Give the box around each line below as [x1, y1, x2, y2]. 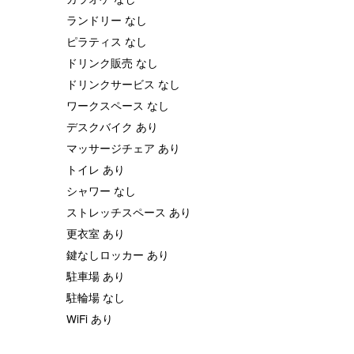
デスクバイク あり [66, 119, 158, 135]
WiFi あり [66, 311, 113, 327]
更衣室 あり [66, 225, 125, 242]
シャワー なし [66, 183, 136, 199]
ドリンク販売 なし [66, 55, 158, 71]
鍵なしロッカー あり [66, 247, 169, 263]
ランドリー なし [66, 12, 147, 28]
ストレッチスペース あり [66, 204, 191, 220]
